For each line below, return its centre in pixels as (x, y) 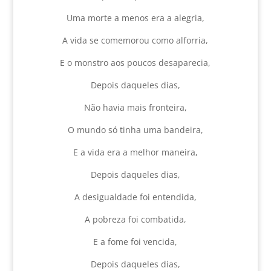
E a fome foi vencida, (135, 242)
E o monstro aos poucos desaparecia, (135, 63)
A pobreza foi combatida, (135, 219)
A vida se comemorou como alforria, (135, 40)
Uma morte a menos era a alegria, (135, 18)
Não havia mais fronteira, (135, 107)
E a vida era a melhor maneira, (135, 152)
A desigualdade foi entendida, (135, 197)
